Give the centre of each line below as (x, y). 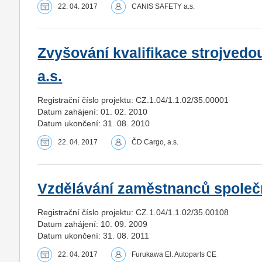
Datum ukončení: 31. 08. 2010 (94, 123)
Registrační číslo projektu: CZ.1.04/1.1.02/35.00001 (133, 100)
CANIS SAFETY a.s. (163, 6)
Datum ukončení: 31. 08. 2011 (94, 235)
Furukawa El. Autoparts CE (174, 254)
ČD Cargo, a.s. (155, 142)
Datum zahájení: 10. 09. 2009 (93, 224)
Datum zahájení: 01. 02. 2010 (93, 111)
